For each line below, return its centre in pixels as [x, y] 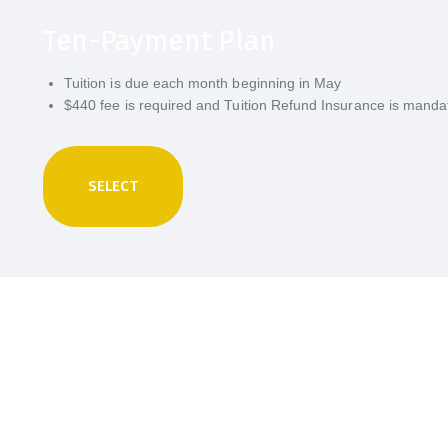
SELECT [113, 186]
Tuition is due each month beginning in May [203, 83]
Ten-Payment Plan [159, 41]
